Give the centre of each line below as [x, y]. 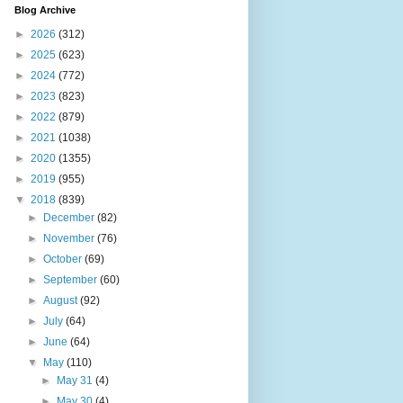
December [71, 218]
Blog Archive [45, 10]
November [71, 238]
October [64, 259]
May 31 [76, 381]
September [72, 280]
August [62, 300]
